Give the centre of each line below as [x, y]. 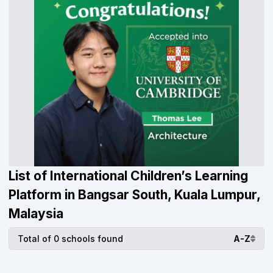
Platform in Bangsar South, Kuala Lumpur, [134, 195]
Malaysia [36, 214]
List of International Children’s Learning [128, 176]
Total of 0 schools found [70, 239]
